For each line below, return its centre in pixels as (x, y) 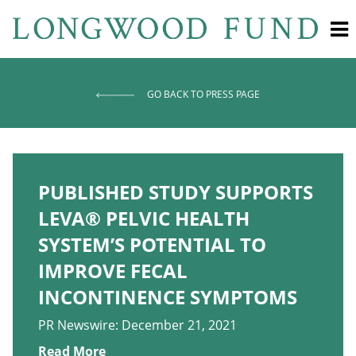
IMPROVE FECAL (113, 271)
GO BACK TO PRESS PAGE (203, 94)
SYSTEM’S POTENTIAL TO (152, 244)
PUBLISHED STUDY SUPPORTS (176, 192)
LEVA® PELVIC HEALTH (144, 218)
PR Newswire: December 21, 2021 (137, 325)
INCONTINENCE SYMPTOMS (168, 297)
